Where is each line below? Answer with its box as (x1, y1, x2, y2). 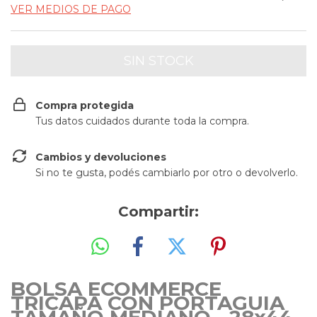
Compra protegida (35, 98, 134, 112)
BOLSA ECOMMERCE (11, 277, 221, 301)
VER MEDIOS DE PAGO (11, 2, 131, 16)
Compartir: (118, 202, 199, 220)
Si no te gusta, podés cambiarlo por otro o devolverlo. (35, 166, 298, 179)
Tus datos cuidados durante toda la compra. (35, 114, 249, 127)
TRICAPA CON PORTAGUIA (11, 291, 284, 316)
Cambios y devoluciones (35, 150, 166, 163)
